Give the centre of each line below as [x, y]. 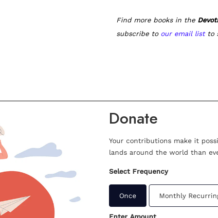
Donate [133, 118]
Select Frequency [138, 172]
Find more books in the [157, 20]
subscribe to [138, 34]
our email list [183, 34]
